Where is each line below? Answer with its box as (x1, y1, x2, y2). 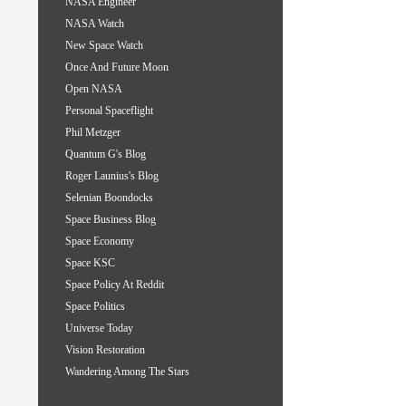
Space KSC (65, 256, 115, 270)
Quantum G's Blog (65, 148, 146, 161)
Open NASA (65, 82, 122, 96)
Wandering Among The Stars (65, 365, 189, 379)
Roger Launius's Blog (65, 169, 159, 183)
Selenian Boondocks (65, 191, 153, 205)
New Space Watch (65, 39, 143, 53)
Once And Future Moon (65, 61, 169, 74)
